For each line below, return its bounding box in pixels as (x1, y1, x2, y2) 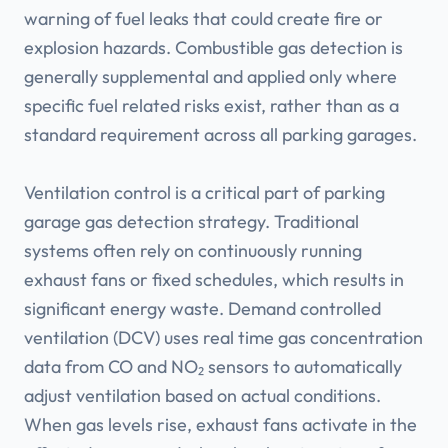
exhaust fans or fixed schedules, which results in (24, 268, 404, 292)
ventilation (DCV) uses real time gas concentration (24, 326, 423, 350)
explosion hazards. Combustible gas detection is (24, 36, 403, 60)
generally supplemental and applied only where (24, 65, 397, 89)
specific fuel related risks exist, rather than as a (24, 94, 399, 118)
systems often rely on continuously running (24, 239, 362, 263)
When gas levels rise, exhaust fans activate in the (24, 413, 417, 437)
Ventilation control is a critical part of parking (24, 181, 385, 205)
